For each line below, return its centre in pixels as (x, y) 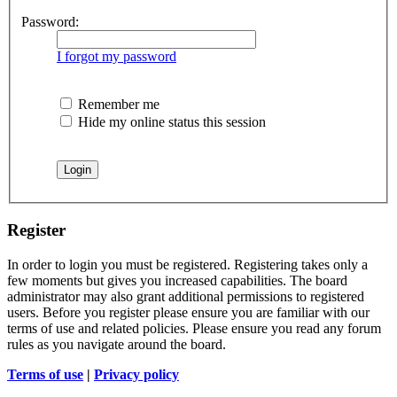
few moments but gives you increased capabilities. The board (177, 280)
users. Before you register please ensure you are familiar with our (188, 312)
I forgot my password (117, 57)
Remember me (117, 105)
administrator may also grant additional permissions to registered (186, 296)
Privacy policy (136, 374)
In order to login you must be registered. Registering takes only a (187, 264)
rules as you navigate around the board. (117, 344)
